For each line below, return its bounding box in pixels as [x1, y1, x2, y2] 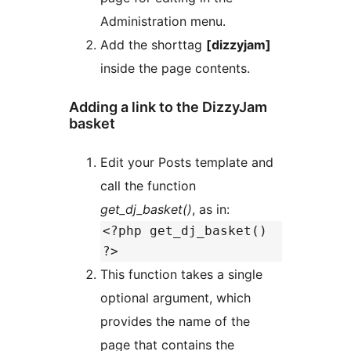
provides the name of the [100, 313, 250, 329]
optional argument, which [100, 289, 251, 306]
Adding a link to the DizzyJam [69, 99, 267, 116]
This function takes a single [100, 266, 262, 282]
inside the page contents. [100, 60, 250, 77]
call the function [100, 177, 196, 194]
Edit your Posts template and [100, 154, 273, 170]
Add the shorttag [100, 37, 206, 53]
